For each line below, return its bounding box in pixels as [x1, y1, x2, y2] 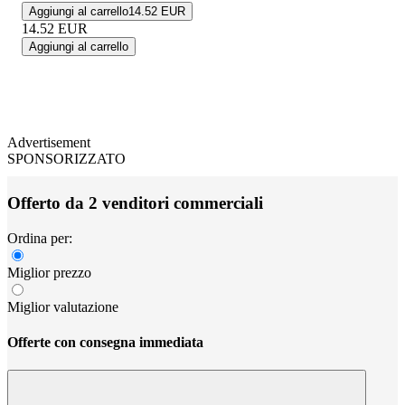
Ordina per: [7, 230, 72, 246]
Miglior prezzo [7, 264, 91, 280]
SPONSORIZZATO [7, 151, 126, 167]
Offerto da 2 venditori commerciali [7, 193, 263, 212]
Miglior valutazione [7, 298, 118, 315]
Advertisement [7, 135, 90, 151]
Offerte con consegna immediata [7, 334, 203, 350]
